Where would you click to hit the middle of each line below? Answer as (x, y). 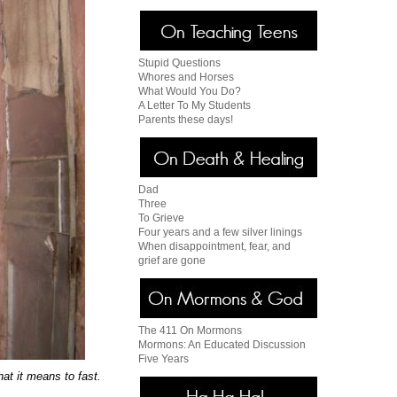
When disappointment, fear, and (214, 246)
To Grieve (161, 218)
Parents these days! (186, 120)
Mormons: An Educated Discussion (222, 345)
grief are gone (172, 261)
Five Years (163, 359)
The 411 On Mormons (190, 331)
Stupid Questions (179, 63)
